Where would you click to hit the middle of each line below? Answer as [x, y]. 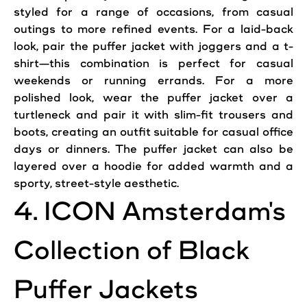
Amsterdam [195, 211]
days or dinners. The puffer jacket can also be [153, 149]
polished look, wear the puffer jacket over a [153, 98]
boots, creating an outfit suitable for [118, 132]
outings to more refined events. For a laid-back [153, 29]
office [277, 132]
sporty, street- [54, 183]
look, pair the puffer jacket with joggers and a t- [153, 46]
